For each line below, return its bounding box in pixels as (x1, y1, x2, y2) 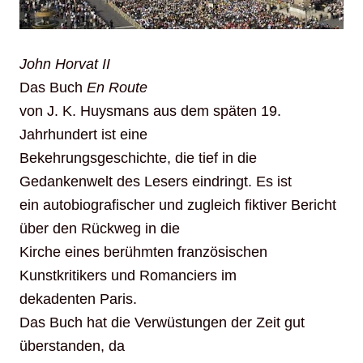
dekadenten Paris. (19, 291, 137, 308)
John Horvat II (19, 56, 110, 73)
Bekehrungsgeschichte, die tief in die (19, 150, 257, 167)
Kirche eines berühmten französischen (19, 244, 267, 261)
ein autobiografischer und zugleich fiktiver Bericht (19, 197, 336, 214)
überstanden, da (19, 338, 125, 355)
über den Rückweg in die (19, 220, 180, 237)
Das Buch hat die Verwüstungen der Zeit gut (19, 314, 305, 331)
